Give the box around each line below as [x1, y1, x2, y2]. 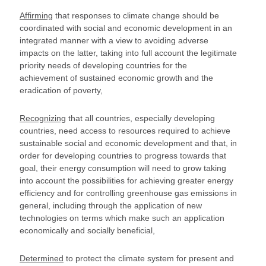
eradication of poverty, [20, 85, 103, 95]
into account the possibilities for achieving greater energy [20, 176, 233, 185]
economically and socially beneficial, [20, 226, 155, 235]
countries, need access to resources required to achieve [20, 126, 230, 135]
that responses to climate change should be [53, 11, 219, 20]
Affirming [20, 11, 53, 20]
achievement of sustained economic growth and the [20, 73, 213, 83]
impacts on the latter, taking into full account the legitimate [20, 48, 237, 58]
